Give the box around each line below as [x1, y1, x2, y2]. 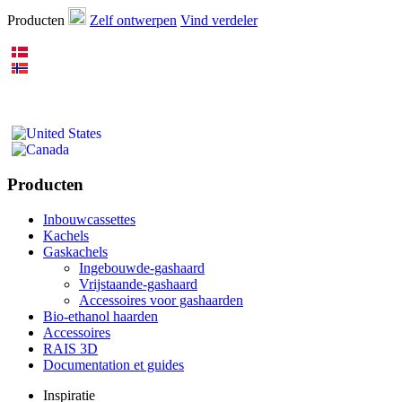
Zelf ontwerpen [90, 13, 177, 29]
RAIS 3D [43, 340, 98, 356]
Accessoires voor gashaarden [79, 292, 243, 308]
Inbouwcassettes [43, 211, 135, 227]
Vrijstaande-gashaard [79, 275, 197, 292]
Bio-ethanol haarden [43, 308, 158, 324]
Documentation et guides [43, 356, 184, 372]
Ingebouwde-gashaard [79, 259, 205, 275]
